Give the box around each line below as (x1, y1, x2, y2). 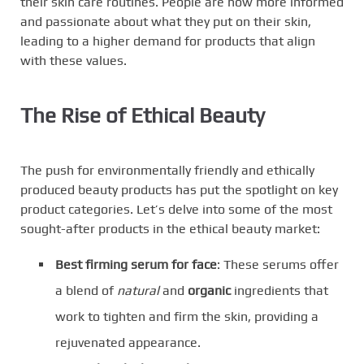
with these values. (20, 53, 127, 68)
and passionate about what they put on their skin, (20, 14, 311, 29)
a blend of (55, 282, 117, 298)
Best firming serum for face (55, 256, 217, 272)
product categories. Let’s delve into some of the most (20, 201, 332, 217)
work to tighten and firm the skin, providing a (55, 308, 318, 324)
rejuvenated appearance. (55, 334, 201, 350)
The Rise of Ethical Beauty (20, 102, 265, 128)
